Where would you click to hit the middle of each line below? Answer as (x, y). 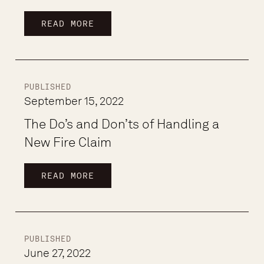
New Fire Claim (68, 142)
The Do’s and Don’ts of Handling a (122, 124)
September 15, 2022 (74, 101)
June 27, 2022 (58, 253)
